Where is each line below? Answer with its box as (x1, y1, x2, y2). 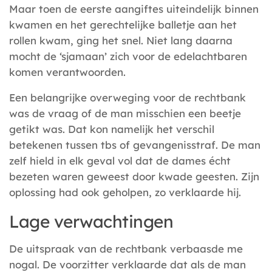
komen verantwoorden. (9, 65, 126, 78)
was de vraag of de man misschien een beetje (9, 107, 241, 120)
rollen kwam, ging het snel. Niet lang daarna (9, 33, 233, 47)
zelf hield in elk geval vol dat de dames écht (9, 154, 231, 168)
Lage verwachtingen (9, 211, 173, 233)
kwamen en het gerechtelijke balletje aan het (9, 18, 237, 31)
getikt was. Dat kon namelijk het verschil (9, 123, 214, 136)
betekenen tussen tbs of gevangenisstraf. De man (9, 138, 260, 152)
